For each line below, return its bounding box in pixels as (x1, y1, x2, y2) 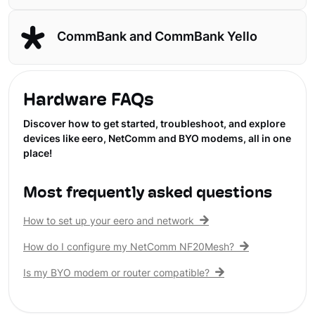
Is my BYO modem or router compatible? (23, 269, 210, 279)
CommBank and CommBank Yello (57, 30, 257, 44)
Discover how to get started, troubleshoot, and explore (23, 120, 285, 130)
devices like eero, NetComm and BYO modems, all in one (23, 134, 291, 145)
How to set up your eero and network (23, 217, 194, 227)
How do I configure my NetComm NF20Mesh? (23, 243, 234, 253)
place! (23, 149, 52, 160)
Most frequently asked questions (23, 186, 272, 202)
